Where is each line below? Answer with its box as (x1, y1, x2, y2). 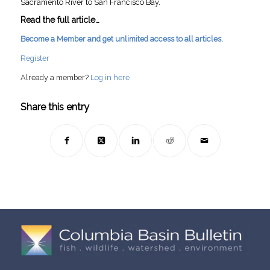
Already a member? (20, 72, 90, 82)
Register (20, 53, 49, 63)
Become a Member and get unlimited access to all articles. (20, 34, 223, 43)
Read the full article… (20, 15, 99, 25)
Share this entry (20, 101, 89, 113)
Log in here (90, 72, 130, 82)
